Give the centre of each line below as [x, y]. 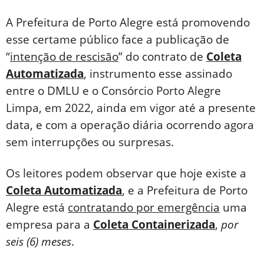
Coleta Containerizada [154, 225]
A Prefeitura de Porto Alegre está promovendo [128, 23]
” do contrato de [162, 57]
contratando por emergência [144, 208]
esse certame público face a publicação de [118, 40]
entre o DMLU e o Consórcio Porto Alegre [113, 91]
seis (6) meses [39, 242]
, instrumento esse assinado [158, 74]
